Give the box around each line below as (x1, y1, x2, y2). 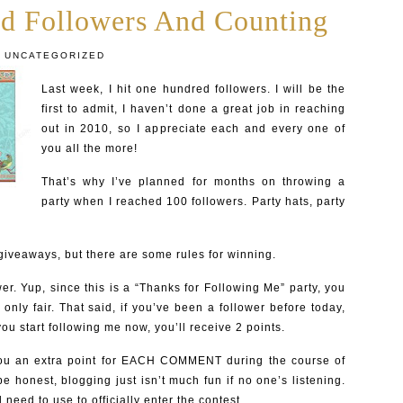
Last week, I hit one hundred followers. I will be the (41, 83, 345, 95)
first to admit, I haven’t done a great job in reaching (41, 103, 345, 115)
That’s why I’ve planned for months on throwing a (41, 175, 345, 188)
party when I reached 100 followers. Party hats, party (41, 195, 345, 208)
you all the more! (41, 142, 138, 155)
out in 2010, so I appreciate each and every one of (41, 122, 345, 135)
